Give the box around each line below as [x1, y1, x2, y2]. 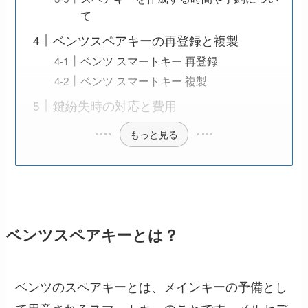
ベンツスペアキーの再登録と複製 [53, 31, 239, 49]
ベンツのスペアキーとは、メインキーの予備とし [15, 276, 288, 295]
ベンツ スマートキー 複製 [80, 72, 208, 89]
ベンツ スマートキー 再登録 [80, 52, 219, 69]
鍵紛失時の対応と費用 [53, 96, 177, 115]
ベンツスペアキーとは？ [5, 223, 179, 245]
